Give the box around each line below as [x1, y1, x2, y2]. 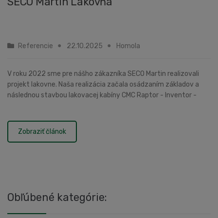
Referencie [18, 42, 53, 51]
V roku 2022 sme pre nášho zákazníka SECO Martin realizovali [7, 70, 199, 78]
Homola [116, 42, 140, 51]
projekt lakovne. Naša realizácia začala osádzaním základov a [7, 80, 199, 89]
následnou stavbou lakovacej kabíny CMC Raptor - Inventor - [7, 91, 197, 100]
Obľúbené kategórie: [7, 191, 107, 204]
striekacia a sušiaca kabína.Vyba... [7, 102, 112, 110]
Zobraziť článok [18, 127, 66, 136]
